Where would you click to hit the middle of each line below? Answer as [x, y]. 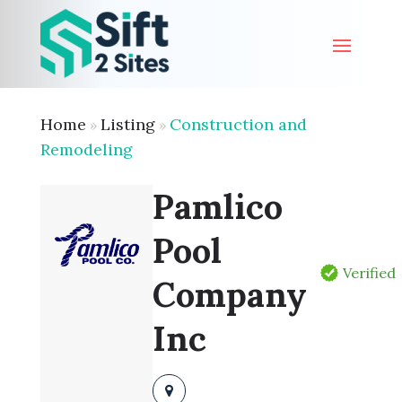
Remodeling [86, 149]
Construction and [238, 124]
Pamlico [218, 206]
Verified [370, 272]
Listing [127, 124]
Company [230, 294]
